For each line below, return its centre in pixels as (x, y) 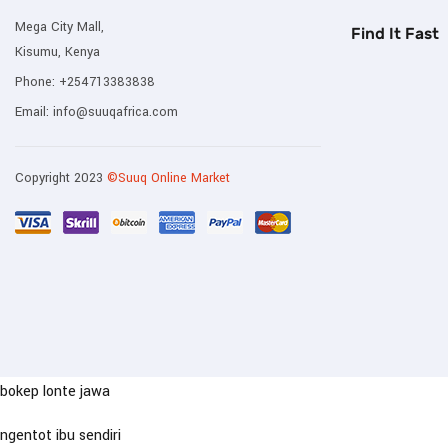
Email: (34, 112)
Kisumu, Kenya (57, 52)
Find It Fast (395, 34)
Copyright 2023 (61, 178)
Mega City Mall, (59, 27)
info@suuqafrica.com (115, 112)
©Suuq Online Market (168, 178)
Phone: (37, 82)
